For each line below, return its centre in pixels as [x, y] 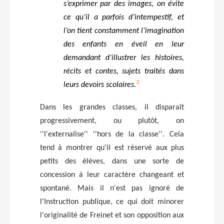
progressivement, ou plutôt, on [112, 121]
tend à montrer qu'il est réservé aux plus [112, 148]
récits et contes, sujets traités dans [123, 71]
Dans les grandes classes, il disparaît [112, 107]
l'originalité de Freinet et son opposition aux [112, 215]
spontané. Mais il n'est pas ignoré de [112, 188]
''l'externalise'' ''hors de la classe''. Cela [112, 134]
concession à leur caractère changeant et [112, 175]
